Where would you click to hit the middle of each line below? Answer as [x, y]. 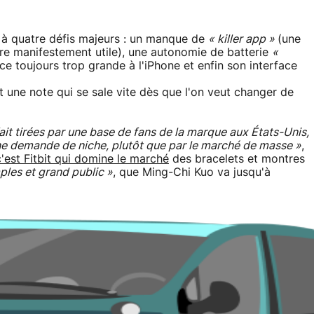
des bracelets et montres [237, 159]
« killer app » [243, 40]
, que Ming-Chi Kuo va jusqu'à [192, 173]
